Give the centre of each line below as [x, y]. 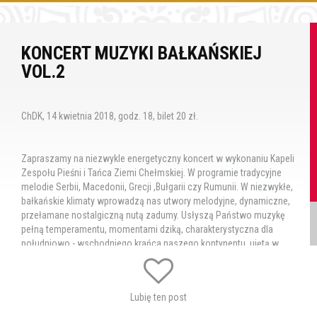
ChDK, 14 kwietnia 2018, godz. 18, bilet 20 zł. [110, 116]
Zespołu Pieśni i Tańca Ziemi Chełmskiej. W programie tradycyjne [151, 172]
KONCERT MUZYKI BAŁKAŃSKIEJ [142, 53]
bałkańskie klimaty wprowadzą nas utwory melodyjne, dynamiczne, [156, 201]
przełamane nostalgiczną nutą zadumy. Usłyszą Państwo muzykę [153, 215]
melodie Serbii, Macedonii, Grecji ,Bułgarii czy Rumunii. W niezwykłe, [157, 186]
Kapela [170, 286]
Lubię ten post [158, 297]
